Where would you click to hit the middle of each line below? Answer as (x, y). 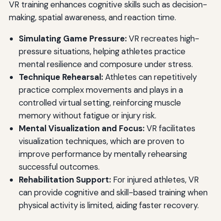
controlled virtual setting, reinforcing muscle (100, 102)
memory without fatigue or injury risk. (87, 115)
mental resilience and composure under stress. (106, 64)
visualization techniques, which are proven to (101, 141)
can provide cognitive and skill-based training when (113, 192)
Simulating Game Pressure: (73, 38)
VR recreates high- (163, 38)
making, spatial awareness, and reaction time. (92, 17)
